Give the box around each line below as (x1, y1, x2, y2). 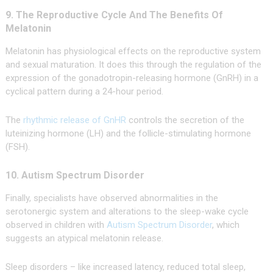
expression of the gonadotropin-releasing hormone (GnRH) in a (5, 73, 258, 84)
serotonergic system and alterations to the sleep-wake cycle (5, 206, 249, 218)
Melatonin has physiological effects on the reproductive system (5, 46, 261, 57)
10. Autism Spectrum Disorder (5, 169, 144, 182)
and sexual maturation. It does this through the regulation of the (5, 59, 261, 71)
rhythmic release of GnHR (23, 115, 126, 126)
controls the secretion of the (126, 115, 244, 126)
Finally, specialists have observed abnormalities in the (5, 193, 218, 204)
